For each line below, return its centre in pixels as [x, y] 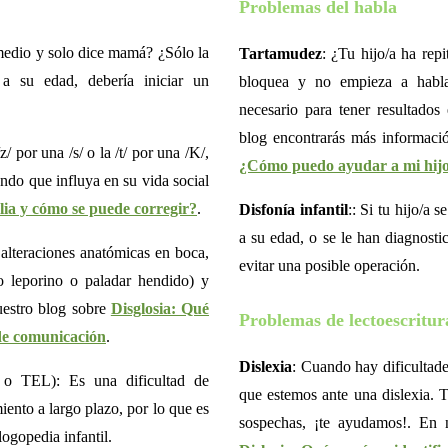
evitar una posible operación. [329, 265]
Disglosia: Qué [160, 309]
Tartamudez [280, 53]
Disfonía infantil [293, 209]
